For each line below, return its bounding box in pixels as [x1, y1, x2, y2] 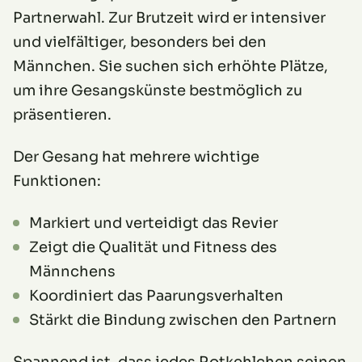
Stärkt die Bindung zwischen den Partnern [29, 311, 337, 330]
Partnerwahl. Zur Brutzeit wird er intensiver [13, 9, 326, 27]
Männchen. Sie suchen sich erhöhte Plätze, [13, 57, 328, 76]
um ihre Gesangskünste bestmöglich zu [13, 82, 302, 100]
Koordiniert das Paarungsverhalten [29, 287, 284, 305]
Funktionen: [13, 172, 101, 191]
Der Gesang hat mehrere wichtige [13, 148, 259, 166]
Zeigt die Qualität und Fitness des [29, 238, 277, 257]
